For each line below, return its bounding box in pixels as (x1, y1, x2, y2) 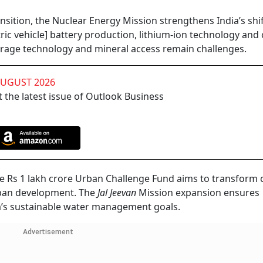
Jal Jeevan (97, 186, 139, 200)
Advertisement (22, 228, 73, 237)
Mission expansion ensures (139, 186, 259, 200)
